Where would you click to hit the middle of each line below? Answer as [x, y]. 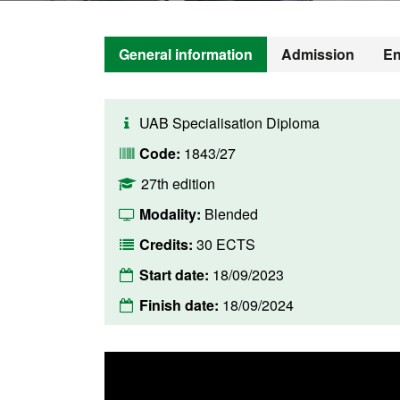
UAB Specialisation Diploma [229, 123]
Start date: [176, 275]
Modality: [172, 214]
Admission [318, 54]
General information [186, 54]
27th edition [178, 183]
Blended [231, 214]
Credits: [168, 244]
